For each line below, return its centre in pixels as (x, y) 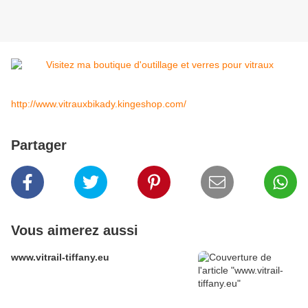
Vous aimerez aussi (75, 231)
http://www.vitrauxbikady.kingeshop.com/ (99, 104)
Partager (39, 145)
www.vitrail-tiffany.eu (60, 257)
